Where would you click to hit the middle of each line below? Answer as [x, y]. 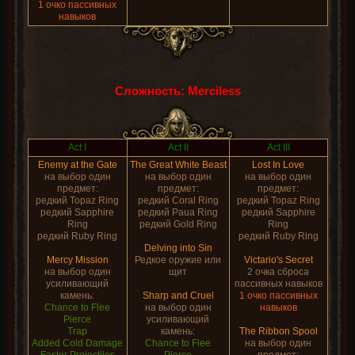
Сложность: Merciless [177, 91]
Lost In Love [278, 165]
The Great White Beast [178, 165]
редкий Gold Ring [178, 224]
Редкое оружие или [178, 260]
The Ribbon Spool [278, 331]
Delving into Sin [178, 248]
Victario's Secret [278, 260]
